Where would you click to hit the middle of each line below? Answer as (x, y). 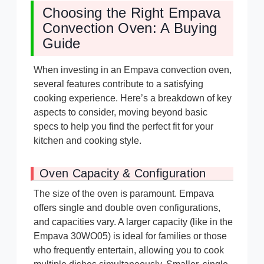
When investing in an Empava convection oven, (133, 70)
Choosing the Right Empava (132, 13)
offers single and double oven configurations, (127, 208)
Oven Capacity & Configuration (123, 174)
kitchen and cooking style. (88, 141)
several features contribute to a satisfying (118, 84)
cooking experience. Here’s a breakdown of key (133, 98)
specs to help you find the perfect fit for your (123, 127)
